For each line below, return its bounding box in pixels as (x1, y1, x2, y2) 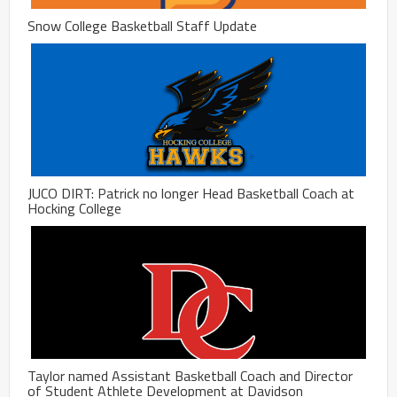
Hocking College (27, 197, 121, 219)
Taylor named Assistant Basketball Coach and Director (27, 364, 353, 386)
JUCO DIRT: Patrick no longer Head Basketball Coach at (27, 182, 354, 204)
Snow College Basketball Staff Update (27, 14, 257, 36)
